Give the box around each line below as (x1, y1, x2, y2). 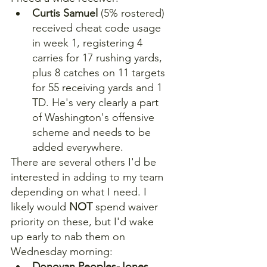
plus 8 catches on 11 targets (32, 66, 168, 79)
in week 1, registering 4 (32, 36, 145, 49)
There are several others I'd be (11, 155, 159, 169)
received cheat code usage (32, 21, 164, 35)
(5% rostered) (98, 6, 167, 20)
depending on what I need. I (11, 185, 150, 198)
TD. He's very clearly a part (32, 95, 162, 109)
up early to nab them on (11, 229, 128, 243)
